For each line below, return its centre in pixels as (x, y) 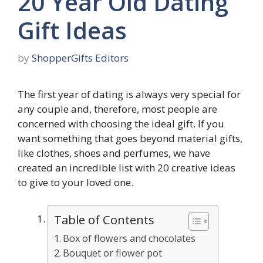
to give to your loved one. (75, 183)
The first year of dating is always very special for (129, 95)
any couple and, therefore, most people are (117, 109)
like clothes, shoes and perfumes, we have (114, 153)
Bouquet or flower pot (113, 253)
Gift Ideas (72, 30)
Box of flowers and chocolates (129, 238)
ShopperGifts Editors (80, 58)
